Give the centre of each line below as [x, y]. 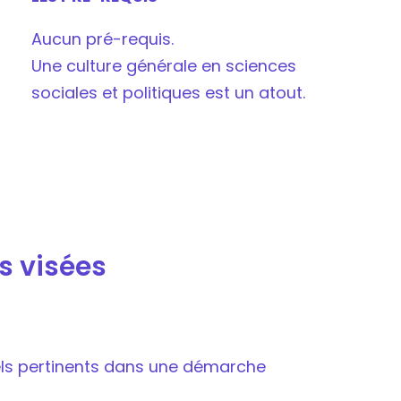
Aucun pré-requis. [102, 39]
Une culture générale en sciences [163, 66]
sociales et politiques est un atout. [168, 93]
